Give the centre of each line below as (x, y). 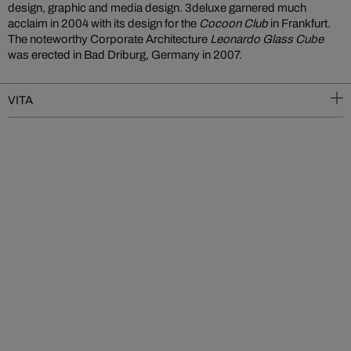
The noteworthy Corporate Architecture (109, 39)
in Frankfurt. (299, 24)
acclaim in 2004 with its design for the (103, 24)
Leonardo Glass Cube (267, 39)
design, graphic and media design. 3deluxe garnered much (157, 8)
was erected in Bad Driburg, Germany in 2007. (125, 55)
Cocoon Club (233, 24)
